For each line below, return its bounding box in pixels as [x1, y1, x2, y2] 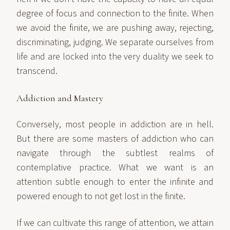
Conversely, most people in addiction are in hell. [16, 118, 214, 131]
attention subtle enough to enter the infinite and [16, 176, 214, 188]
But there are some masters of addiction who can [16, 132, 214, 145]
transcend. [16, 65, 57, 78]
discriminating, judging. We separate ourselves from [16, 36, 214, 49]
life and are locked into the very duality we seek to [16, 50, 214, 63]
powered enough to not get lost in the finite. [16, 190, 185, 203]
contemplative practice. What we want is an [16, 161, 214, 174]
